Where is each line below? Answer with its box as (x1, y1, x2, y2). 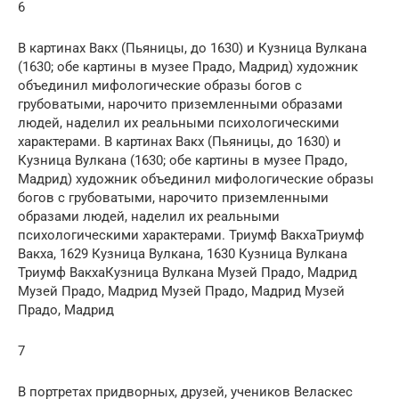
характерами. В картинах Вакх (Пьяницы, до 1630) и (18, 133, 341, 150)
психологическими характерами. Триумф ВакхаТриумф (18, 226, 364, 243)
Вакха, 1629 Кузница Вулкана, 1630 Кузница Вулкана (18, 245, 347, 262)
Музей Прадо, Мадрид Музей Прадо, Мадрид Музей (18, 282, 345, 299)
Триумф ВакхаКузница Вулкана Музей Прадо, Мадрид (18, 264, 357, 281)
